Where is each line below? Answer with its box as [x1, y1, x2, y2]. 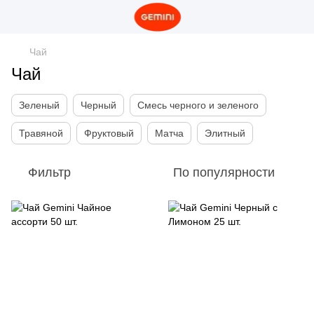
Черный [81, 100, 116, 111]
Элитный [205, 128, 245, 139]
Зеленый [19, 100, 60, 111]
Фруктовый [84, 128, 134, 139]
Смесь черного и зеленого [137, 100, 259, 111]
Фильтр [28, 165, 71, 179]
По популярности [173, 165, 275, 179]
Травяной [19, 128, 63, 139]
